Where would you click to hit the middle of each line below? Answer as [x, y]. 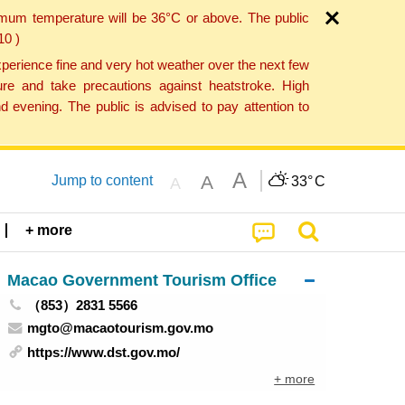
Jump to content [102, 180]
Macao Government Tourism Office [141, 279]
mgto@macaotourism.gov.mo [121, 327]
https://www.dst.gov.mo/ [104, 353]
